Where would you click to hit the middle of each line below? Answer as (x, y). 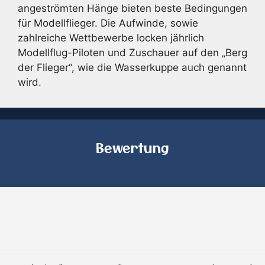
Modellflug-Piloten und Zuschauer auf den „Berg (132, 52)
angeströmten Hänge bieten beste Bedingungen (132, 8)
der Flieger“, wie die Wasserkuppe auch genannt (132, 67)
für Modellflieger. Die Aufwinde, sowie (108, 23)
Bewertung (132, 147)
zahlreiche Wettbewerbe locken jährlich (111, 38)
